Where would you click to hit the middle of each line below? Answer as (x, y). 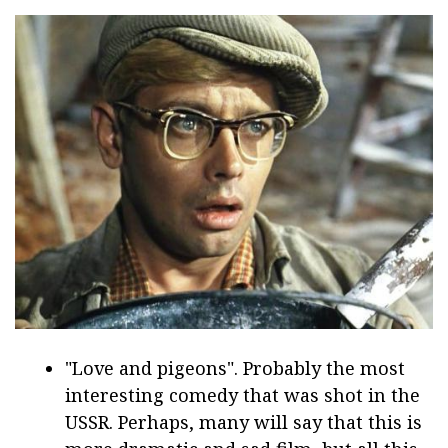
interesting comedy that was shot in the (242, 394)
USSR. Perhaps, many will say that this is (243, 421)
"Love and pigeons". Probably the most (235, 367)
